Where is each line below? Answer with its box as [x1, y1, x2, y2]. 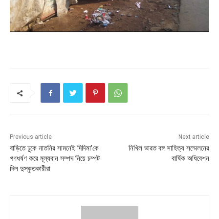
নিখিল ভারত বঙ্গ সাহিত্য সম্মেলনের [128, 144, 209, 153]
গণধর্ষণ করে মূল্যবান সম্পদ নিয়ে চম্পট [10, 154, 100, 163]
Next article [178, 133, 209, 141]
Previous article [10, 133, 52, 141]
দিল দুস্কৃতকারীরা [10, 164, 50, 174]
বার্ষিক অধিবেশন [171, 154, 209, 163]
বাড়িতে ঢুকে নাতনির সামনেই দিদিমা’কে [10, 144, 99, 153]
